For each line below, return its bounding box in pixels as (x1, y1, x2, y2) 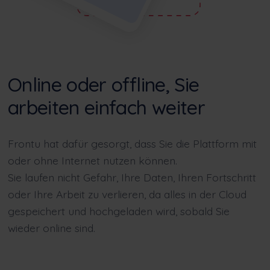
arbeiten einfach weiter (7, 95, 206, 120)
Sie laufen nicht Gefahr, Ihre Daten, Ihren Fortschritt (7, 171, 256, 184)
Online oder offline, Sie (7, 72, 199, 97)
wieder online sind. (7, 221, 95, 235)
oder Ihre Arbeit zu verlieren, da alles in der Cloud (7, 187, 246, 201)
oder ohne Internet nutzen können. (7, 154, 177, 168)
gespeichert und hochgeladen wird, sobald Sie (7, 204, 230, 218)
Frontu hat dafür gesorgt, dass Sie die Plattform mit (7, 137, 257, 151)
